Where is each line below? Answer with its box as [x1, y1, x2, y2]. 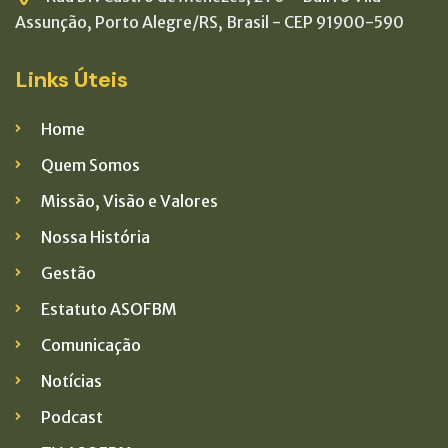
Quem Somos [41, 154, 140, 175]
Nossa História [41, 226, 150, 247]
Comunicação [41, 334, 141, 355]
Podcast [41, 406, 103, 427]
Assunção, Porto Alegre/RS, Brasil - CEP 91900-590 [15, 11, 404, 32]
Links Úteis [15, 64, 128, 94]
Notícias [41, 370, 102, 391]
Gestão [41, 262, 96, 283]
